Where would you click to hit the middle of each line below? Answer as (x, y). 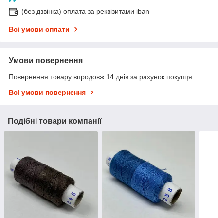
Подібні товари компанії (55, 121)
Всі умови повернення (47, 93)
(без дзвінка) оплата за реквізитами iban (85, 11)
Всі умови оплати (39, 29)
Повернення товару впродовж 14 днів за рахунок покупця (100, 77)
